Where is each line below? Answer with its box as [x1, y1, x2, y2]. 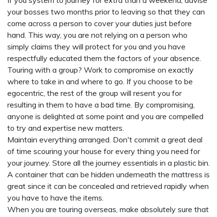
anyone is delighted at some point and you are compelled [7, 111, 203, 121]
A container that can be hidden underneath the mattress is [7, 170, 210, 179]
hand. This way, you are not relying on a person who [7, 30, 187, 40]
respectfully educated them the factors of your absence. [7, 53, 201, 63]
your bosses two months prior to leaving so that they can [7, 7, 205, 16]
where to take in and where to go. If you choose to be [7, 77, 193, 86]
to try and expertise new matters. [7, 123, 124, 133]
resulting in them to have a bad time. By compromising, [7, 100, 195, 109]
